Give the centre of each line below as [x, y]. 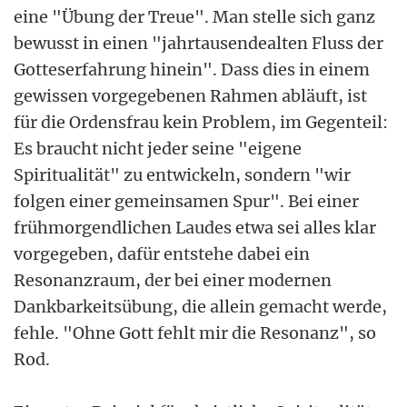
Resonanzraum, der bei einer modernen [173, 280]
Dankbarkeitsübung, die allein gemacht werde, [200, 306]
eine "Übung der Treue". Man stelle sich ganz [194, 16]
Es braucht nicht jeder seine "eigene [158, 148]
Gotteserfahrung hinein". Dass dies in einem [192, 69]
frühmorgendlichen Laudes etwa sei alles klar [195, 227]
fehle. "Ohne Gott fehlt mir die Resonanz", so [195, 333]
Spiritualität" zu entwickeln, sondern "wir [182, 174]
